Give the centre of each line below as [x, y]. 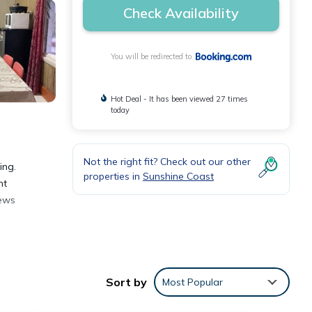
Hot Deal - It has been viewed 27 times [180, 99]
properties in [113, 177]
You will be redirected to [154, 57]
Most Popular [193, 282]
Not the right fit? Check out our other [167, 162]
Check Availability [181, 13]
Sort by [126, 282]
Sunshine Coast [178, 177]
